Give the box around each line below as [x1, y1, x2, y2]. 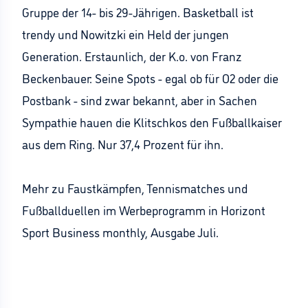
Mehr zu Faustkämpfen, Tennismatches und [22, 179, 247, 196]
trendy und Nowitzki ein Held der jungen [22, 25, 229, 42]
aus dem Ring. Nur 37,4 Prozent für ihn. [22, 135, 223, 152]
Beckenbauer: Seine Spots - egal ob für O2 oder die [22, 69, 278, 86]
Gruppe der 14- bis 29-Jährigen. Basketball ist [22, 3, 254, 20]
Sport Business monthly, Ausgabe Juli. [22, 223, 219, 240]
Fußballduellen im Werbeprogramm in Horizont [22, 201, 265, 218]
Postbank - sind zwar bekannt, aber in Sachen [22, 91, 257, 108]
